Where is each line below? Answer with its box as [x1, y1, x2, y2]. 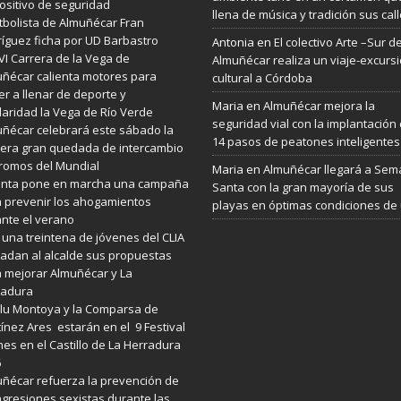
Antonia [211, 33, 254, 50]
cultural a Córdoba [211, 69, 312, 86]
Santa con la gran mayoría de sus [211, 178, 394, 195]
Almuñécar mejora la [262, 97, 375, 114]
